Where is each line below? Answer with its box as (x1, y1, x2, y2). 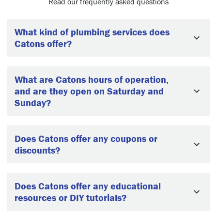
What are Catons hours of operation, (15, 73, 169, 85)
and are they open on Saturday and (15, 84, 164, 97)
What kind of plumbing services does (15, 25, 170, 38)
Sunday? (15, 96, 51, 108)
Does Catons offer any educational (15, 179, 161, 192)
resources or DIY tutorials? (15, 191, 126, 203)
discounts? (15, 143, 60, 156)
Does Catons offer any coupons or (15, 132, 157, 144)
